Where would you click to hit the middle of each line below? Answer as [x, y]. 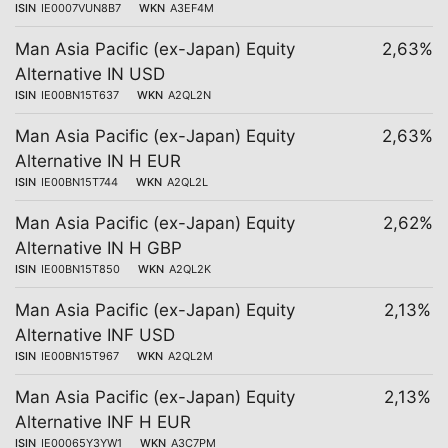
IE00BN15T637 [80, 95]
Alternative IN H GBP [98, 248]
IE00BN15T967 [80, 356]
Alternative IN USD [90, 74]
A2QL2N [189, 95]
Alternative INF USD [95, 335]
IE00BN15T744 [79, 182]
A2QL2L [187, 182]
